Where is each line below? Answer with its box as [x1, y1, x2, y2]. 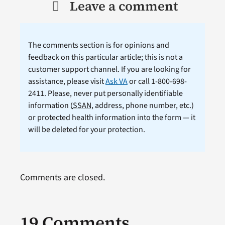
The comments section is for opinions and [28, 40, 169, 51]
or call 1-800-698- [127, 76, 187, 87]
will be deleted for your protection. [28, 124, 145, 135]
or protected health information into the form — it [28, 112, 195, 123]
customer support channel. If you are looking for [28, 64, 191, 75]
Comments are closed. [20, 171, 105, 184]
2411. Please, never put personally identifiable [28, 88, 183, 99]
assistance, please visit [28, 76, 105, 87]
